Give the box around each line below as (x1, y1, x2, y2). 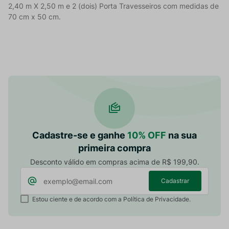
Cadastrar (161, 176, 189, 185)
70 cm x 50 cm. (8, 12, 61, 21)
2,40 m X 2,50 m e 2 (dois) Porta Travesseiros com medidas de (8, 2, 219, 11)
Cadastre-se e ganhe (32, 130, 127, 141)
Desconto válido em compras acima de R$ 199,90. (30, 157, 199, 167)
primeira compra (78, 143, 151, 154)
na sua (166, 130, 197, 141)
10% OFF (127, 130, 166, 141)
